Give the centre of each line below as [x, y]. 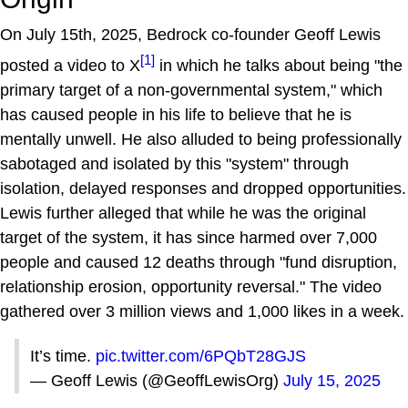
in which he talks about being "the [279, 65]
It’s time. [63, 356]
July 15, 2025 [332, 380]
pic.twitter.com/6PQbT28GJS [201, 356]
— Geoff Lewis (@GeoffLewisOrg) [157, 380]
